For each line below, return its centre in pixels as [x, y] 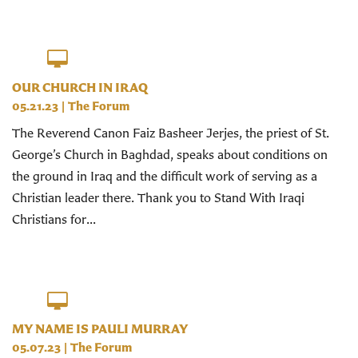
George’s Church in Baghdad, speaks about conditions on [170, 154]
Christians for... [54, 219]
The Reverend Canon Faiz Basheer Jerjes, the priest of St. [171, 132]
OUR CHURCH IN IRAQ [80, 87]
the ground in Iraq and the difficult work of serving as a [165, 175]
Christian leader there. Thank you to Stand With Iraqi [158, 197]
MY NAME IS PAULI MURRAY [100, 329]
